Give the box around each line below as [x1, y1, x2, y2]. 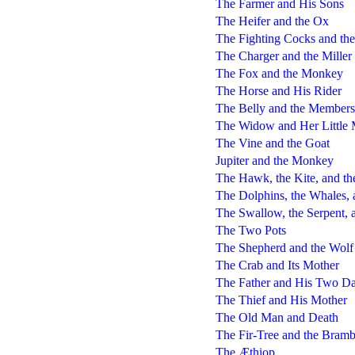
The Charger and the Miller [215, 48, 352, 63]
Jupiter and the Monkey [215, 153, 334, 167]
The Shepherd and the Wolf [215, 240, 353, 254]
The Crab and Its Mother [215, 258, 339, 272]
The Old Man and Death [215, 310, 338, 324]
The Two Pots [215, 223, 286, 237]
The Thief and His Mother [215, 292, 347, 307]
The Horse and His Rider [215, 83, 342, 97]
